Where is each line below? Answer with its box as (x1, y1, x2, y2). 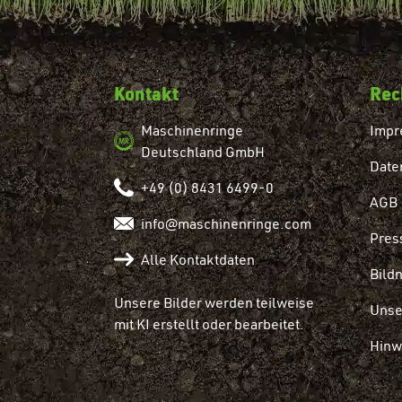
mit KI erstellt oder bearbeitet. (114, 314, 304, 333)
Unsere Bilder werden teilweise (114, 293, 314, 311)
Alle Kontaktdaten (141, 249, 255, 268)
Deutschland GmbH (141, 142, 265, 161)
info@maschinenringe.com (141, 214, 311, 232)
